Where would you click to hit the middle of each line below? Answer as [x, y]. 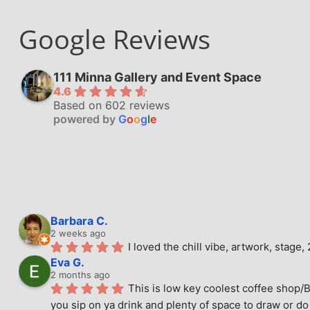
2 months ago [80, 274]
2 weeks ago [78, 233]
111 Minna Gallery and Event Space [157, 77]
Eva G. [67, 262]
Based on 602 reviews [111, 105]
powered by [86, 119]
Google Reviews [115, 39]
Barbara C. [79, 220]
